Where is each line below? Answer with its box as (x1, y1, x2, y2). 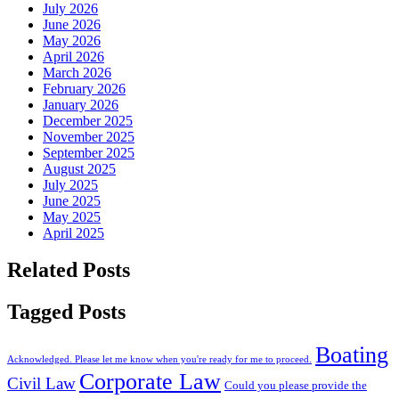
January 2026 (43, 96, 118, 112)
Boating (315, 342, 388, 369)
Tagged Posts (7, 300, 126, 324)
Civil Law (7, 374, 76, 394)
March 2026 (43, 64, 111, 80)
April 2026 (43, 48, 104, 64)
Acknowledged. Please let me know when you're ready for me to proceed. (7, 354, 312, 365)
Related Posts (7, 258, 130, 282)
